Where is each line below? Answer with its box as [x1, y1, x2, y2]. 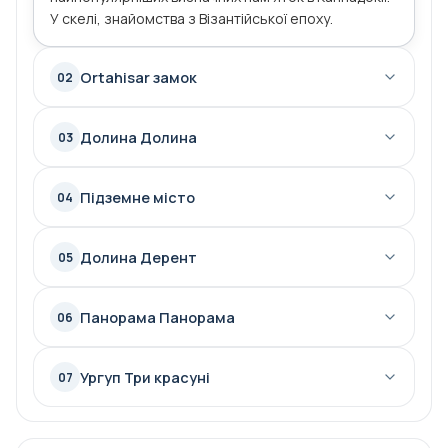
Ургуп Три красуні [80, 367, 210, 387]
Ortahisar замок [80, 67, 197, 87]
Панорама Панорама [80, 307, 235, 327]
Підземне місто [80, 187, 195, 207]
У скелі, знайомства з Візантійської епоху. [50, 9, 333, 28]
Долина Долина [80, 127, 197, 147]
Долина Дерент [80, 247, 197, 267]
